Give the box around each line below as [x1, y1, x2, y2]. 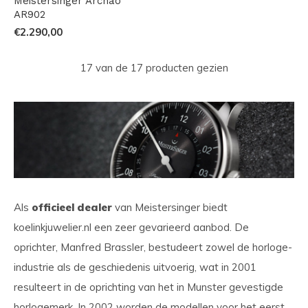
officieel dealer [32, 200, 112, 214]
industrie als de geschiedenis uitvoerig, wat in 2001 [14, 260, 256, 274]
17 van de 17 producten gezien [80, 60, 228, 74]
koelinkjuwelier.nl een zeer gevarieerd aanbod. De [14, 220, 249, 234]
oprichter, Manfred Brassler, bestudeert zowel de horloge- [14, 240, 292, 254]
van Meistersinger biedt [112, 200, 228, 214]
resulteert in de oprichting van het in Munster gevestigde [14, 280, 283, 294]
